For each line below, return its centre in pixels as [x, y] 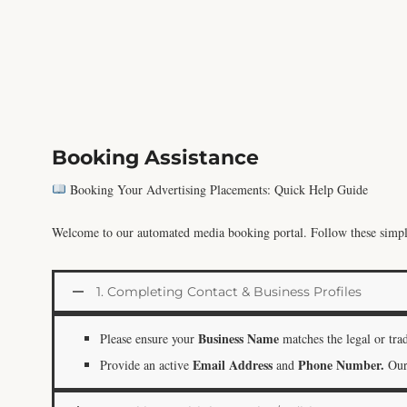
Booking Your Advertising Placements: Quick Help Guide [217, 189]
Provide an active [146, 364]
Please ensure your [149, 338]
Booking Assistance [155, 157]
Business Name [238, 338]
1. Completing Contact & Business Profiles [229, 291]
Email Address [233, 364]
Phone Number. [341, 364]
